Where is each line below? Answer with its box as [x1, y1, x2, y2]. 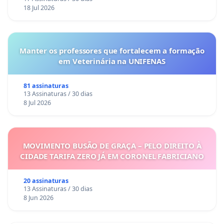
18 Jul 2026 [23, 3, 54, 12]
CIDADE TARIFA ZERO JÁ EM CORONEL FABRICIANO [20, 150, 204, 161]
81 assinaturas [23, 81, 68, 90]
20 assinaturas [23, 176, 68, 185]
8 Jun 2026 [23, 193, 53, 202]
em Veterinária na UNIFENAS [58, 55, 165, 66]
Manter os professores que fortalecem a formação [19, 45, 204, 55]
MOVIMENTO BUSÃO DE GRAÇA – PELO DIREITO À [22, 140, 201, 150]
